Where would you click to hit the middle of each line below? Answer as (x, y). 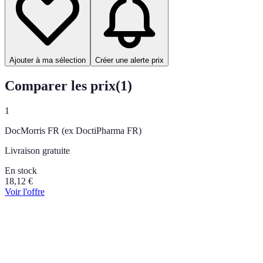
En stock (21, 170)
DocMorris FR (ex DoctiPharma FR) (73, 130)
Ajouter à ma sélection (48, 60)
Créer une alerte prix (129, 60)
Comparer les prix (60, 85)
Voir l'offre (25, 191)
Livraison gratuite (37, 150)
